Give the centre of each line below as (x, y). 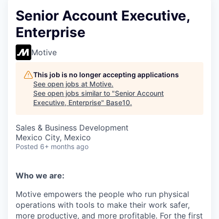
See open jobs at (61, 84)
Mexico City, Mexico (53, 137)
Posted (27, 146)
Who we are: (40, 175)
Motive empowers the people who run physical (102, 194)
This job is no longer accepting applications (106, 75)
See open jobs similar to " (74, 93)
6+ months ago (64, 146)
